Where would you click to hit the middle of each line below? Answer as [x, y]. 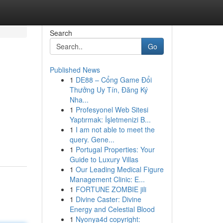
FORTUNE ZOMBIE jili [111, 189]
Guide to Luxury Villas [104, 159]
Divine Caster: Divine [108, 199]
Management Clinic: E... [107, 179]
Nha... [79, 100]
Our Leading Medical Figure [119, 169]
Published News [75, 70]
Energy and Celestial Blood [112, 209]
